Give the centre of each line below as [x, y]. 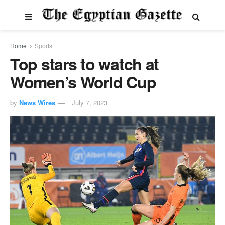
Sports [43, 45]
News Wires [37, 102]
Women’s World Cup [83, 82]
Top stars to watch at [85, 64]
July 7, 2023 [90, 102]
